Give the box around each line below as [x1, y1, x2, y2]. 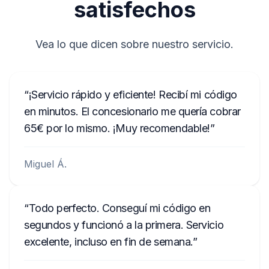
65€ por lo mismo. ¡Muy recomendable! [24, 122, 210, 134]
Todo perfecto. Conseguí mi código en [28, 202, 211, 214]
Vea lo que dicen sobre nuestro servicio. [35, 38, 234, 50]
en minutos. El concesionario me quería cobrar [24, 105, 241, 118]
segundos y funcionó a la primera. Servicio [24, 219, 224, 231]
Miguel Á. [24, 158, 67, 170]
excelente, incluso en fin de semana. [24, 235, 193, 248]
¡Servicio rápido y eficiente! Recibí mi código [28, 88, 237, 101]
